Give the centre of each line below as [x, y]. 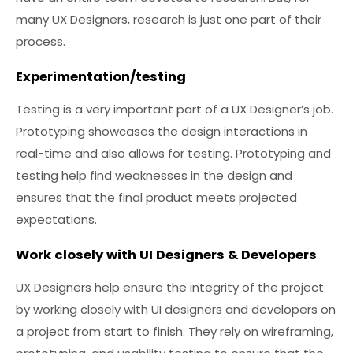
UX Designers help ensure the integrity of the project [170, 287]
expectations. [56, 220]
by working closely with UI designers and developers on [176, 309]
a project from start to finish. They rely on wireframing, [175, 331]
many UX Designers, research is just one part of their [169, 20]
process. [41, 42]
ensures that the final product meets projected [156, 198]
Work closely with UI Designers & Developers [166, 255]
